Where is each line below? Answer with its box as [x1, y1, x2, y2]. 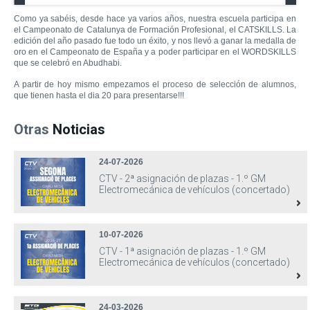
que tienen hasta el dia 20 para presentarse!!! [14, 91, 184, 100]
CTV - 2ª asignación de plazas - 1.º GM [99, 173, 266, 184]
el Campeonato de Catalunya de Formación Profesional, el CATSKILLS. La [14, 25, 296, 35]
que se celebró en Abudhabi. [14, 58, 124, 68]
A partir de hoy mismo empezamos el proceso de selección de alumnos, [14, 80, 296, 89]
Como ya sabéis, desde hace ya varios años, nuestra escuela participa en [14, 14, 296, 24]
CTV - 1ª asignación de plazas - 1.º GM [99, 246, 266, 257]
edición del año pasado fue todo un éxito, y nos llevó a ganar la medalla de [14, 36, 296, 46]
